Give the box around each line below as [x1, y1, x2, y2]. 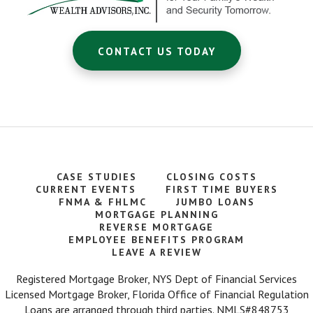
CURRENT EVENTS [35, 182, 136, 196]
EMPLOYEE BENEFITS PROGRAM [68, 233, 245, 246]
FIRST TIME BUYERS [165, 182, 278, 196]
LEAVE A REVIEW [111, 245, 202, 259]
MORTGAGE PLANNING [94, 208, 219, 221]
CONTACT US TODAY [97, 44, 216, 58]
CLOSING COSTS [166, 170, 257, 183]
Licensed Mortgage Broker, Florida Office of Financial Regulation [4, 286, 309, 301]
